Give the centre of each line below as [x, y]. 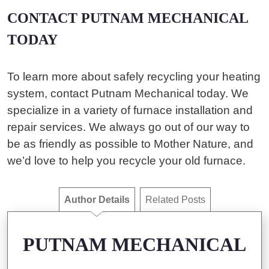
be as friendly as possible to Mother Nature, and [130, 144]
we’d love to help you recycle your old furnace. [126, 161]
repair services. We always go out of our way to [128, 127]
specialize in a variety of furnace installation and [130, 110]
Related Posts [175, 200]
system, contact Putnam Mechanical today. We [128, 93]
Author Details [97, 200]
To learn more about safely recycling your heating [134, 77]
